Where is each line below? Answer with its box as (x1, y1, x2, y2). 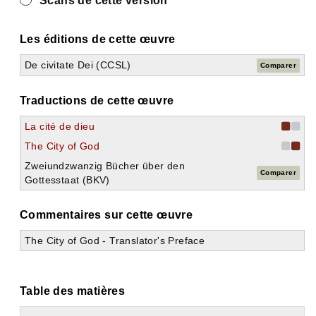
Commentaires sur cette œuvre (20, 209, 193, 221)
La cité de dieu (25, 121, 95, 132)
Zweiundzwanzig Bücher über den (25, 160, 185, 171)
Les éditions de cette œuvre (20, 33, 176, 45)
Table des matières (20, 285, 126, 297)
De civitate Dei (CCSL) (25, 59, 131, 71)
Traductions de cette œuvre (20, 95, 174, 107)
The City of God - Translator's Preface (25, 235, 205, 246)
